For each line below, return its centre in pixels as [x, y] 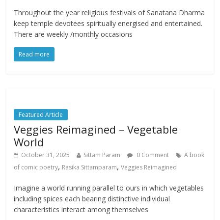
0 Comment [152, 155]
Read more [34, 55]
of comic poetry [36, 167]
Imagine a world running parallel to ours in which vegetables [109, 188]
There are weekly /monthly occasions [73, 34]
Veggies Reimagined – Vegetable [96, 129]
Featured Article [41, 115]
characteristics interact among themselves [81, 210]
